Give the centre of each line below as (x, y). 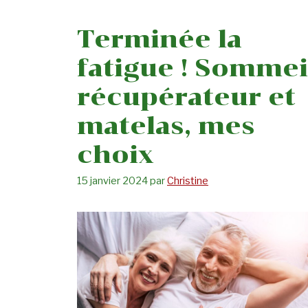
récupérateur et (186, 97)
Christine (188, 181)
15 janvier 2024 (112, 181)
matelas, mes (166, 126)
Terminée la (159, 40)
